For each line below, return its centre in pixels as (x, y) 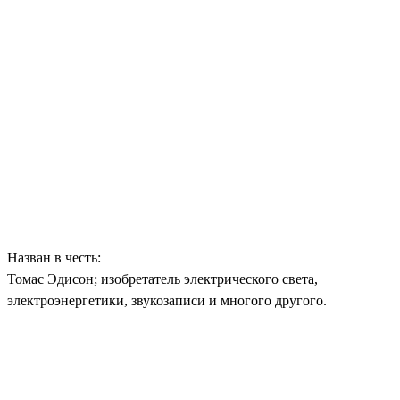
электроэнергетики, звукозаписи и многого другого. (167, 301)
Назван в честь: (54, 258)
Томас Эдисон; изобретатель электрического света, (162, 279)
